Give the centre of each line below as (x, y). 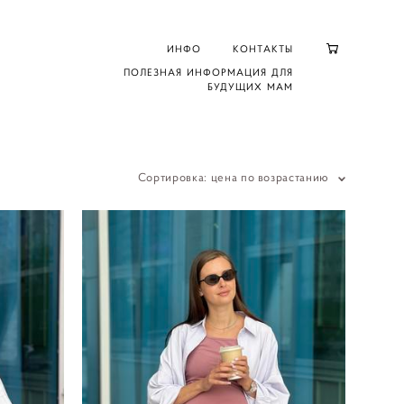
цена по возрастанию (270, 178)
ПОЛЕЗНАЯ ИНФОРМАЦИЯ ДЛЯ (208, 73)
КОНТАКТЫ (263, 49)
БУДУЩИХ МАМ (250, 87)
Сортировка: (172, 178)
